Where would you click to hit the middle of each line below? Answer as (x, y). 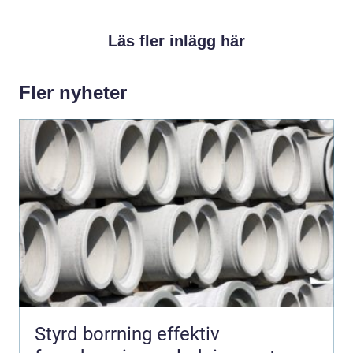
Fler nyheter (73, 92)
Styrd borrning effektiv (96, 334)
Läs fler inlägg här (176, 41)
